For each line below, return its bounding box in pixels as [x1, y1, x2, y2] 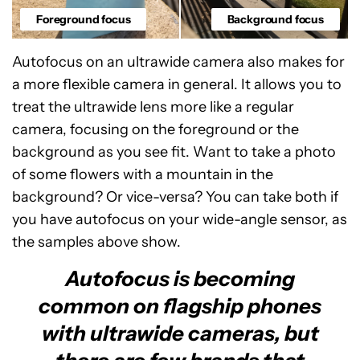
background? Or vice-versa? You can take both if [12, 187, 338, 206]
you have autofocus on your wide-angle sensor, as [12, 210, 347, 228]
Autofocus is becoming [65, 265, 295, 292]
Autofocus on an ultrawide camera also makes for [12, 52, 345, 71]
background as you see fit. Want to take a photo [12, 142, 336, 161]
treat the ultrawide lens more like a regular [12, 97, 294, 116]
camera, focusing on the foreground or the [12, 120, 299, 138]
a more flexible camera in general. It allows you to [12, 75, 342, 93]
